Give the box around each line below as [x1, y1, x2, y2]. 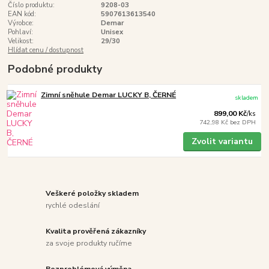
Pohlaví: [8, 28, 34, 37]
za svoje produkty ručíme [46, 238, 133, 248]
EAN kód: [8, 10, 37, 19]
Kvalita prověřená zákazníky [46, 226, 147, 236]
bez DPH [230, 118, 256, 127]
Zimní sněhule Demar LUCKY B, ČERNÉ [41, 90, 177, 100]
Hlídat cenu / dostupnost [8, 46, 84, 55]
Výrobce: [8, 19, 34, 28]
